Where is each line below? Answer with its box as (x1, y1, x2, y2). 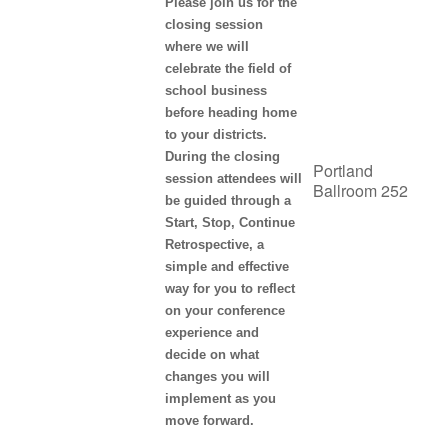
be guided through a (164, 192, 291, 208)
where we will (164, 38, 249, 54)
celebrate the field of (164, 60, 291, 76)
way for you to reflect (164, 280, 295, 296)
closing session (164, 16, 263, 32)
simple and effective (164, 258, 289, 274)
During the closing (164, 148, 280, 164)
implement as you (164, 390, 276, 406)
